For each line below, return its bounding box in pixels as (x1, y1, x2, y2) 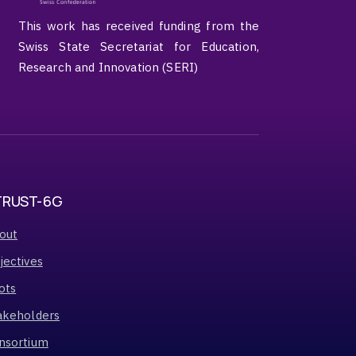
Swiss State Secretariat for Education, (17, 38, 259, 54)
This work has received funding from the (17, 17, 259, 33)
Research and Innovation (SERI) (17, 59, 199, 75)
